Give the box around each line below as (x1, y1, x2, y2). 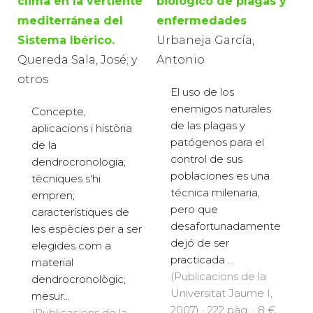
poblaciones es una (170, 169, 270, 183)
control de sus (170, 152, 242, 166)
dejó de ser (170, 236, 229, 250)
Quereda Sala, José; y (17, 53, 137, 67)
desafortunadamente (170, 219, 281, 233)
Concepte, (31, 105, 86, 119)
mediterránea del (17, 14, 123, 28)
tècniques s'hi (31, 172, 101, 186)
